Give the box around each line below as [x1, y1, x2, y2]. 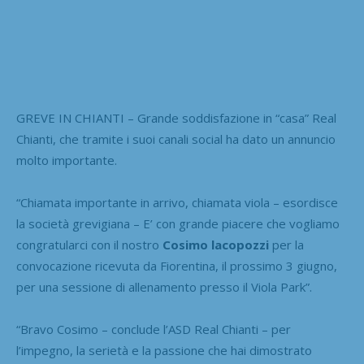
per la [269, 236, 304, 253]
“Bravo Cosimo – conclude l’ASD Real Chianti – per [16, 320, 291, 337]
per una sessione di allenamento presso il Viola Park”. [16, 278, 312, 295]
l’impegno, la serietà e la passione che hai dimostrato [16, 341, 312, 358]
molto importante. [16, 151, 117, 168]
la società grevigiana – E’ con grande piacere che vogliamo [16, 214, 340, 232]
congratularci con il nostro [16, 236, 162, 253]
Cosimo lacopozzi [162, 236, 269, 253]
